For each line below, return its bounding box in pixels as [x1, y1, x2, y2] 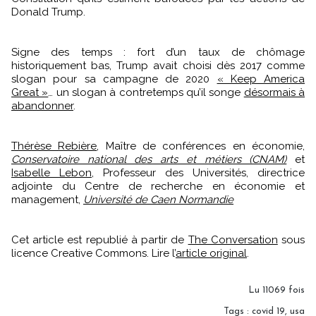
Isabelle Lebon [11, 166, 92, 179]
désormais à [243, 85, 305, 99]
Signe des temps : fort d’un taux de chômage [11, 45, 305, 59]
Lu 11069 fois [248, 285, 305, 295]
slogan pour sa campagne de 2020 [11, 72, 217, 85]
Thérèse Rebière [11, 139, 97, 152]
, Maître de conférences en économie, [97, 139, 305, 152]
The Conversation [188, 233, 278, 246]
